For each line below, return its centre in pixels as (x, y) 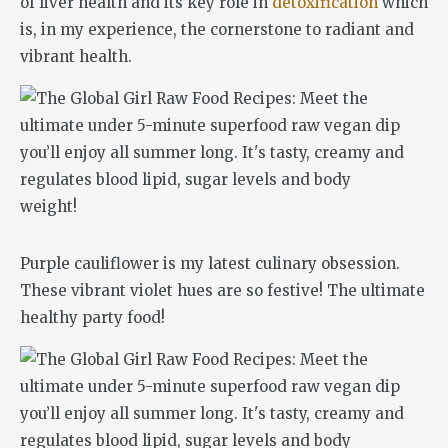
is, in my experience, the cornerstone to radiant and (217, 29)
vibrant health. (76, 56)
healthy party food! (92, 317)
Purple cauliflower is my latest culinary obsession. (210, 263)
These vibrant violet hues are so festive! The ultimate (222, 290)
